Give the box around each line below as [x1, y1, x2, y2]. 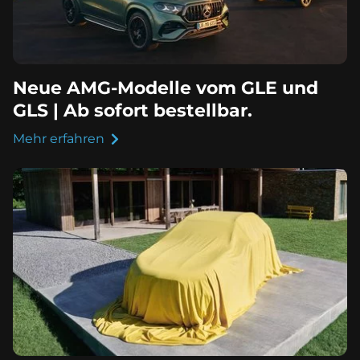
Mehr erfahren [13, 131, 104, 146]
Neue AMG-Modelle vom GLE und [13, 77, 318, 99]
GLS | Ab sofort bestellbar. [13, 100, 252, 121]
